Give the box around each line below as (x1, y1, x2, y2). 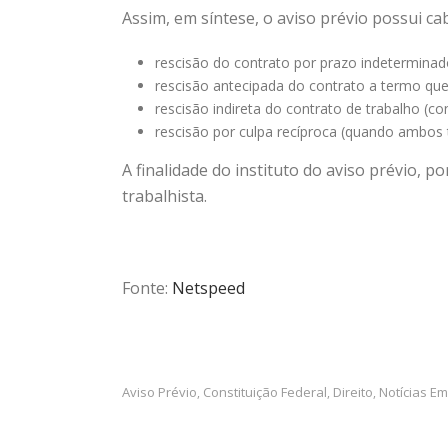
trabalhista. (122, 185, 207, 207)
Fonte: (122, 277, 172, 299)
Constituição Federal (203, 383, 327, 401)
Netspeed (172, 277, 245, 299)
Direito (333, 383, 373, 401)
